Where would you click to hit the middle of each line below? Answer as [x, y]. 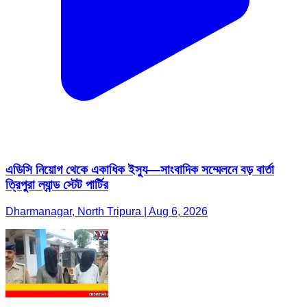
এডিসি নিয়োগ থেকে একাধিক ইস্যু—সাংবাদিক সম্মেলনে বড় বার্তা [140, 170]
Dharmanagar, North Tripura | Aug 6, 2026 [107, 212]
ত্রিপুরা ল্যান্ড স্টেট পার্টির [57, 185]
